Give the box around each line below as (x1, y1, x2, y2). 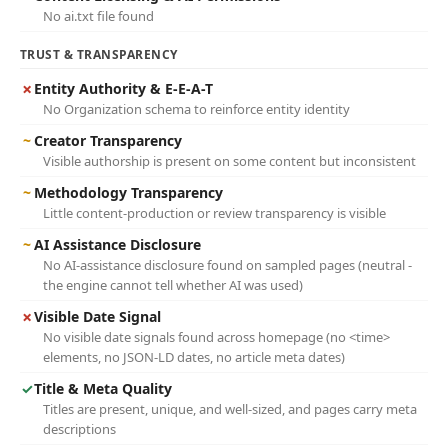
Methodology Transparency (34, 183, 223, 202)
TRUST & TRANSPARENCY (20, 46, 178, 63)
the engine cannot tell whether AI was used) (43, 276, 303, 294)
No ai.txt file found (43, 7, 154, 25)
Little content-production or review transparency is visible (43, 204, 386, 222)
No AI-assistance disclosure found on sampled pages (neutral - (43, 256, 412, 274)
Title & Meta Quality (34, 379, 172, 398)
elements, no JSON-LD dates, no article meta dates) (43, 348, 345, 366)
